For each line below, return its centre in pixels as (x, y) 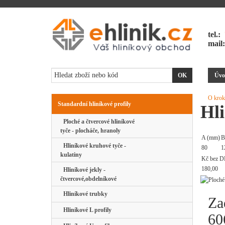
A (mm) (211, 138)
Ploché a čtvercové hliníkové (97, 122)
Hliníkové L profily (86, 210)
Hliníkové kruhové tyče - (93, 146)
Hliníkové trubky (84, 194)
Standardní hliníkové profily (94, 104)
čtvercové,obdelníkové (88, 179)
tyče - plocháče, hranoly (90, 131)
